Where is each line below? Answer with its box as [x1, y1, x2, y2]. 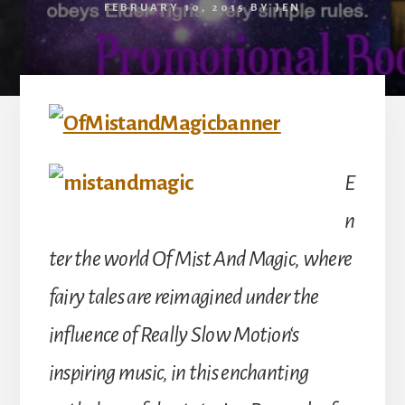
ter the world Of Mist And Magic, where [48, 246, 353, 270]
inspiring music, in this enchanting [48, 360, 309, 384]
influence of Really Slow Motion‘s [48, 322, 299, 346]
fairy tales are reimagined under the [48, 284, 319, 308]
